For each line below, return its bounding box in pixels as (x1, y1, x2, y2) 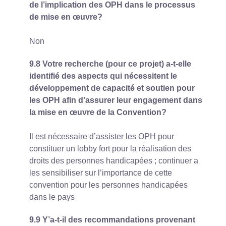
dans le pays (29, 192, 75, 201)
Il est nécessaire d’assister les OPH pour (29, 132, 174, 141)
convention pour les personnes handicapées (29, 180, 188, 189)
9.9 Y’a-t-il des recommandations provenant (29, 215, 195, 224)
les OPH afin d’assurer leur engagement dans (29, 95, 202, 104)
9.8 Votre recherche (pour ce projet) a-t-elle (29, 59, 191, 68)
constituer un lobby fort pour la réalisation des (29, 144, 191, 153)
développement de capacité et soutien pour (29, 83, 195, 92)
